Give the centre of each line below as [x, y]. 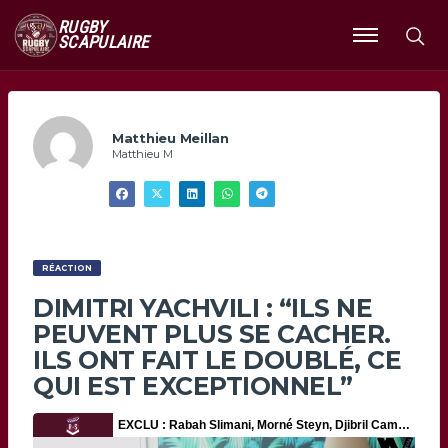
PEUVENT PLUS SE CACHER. [212, 334]
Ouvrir [375, 44]
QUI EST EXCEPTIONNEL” [193, 386]
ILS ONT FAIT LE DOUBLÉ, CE [217, 360]
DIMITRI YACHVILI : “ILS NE [202, 308]
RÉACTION [66, 268]
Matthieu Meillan [170, 137]
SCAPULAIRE [103, 42]
